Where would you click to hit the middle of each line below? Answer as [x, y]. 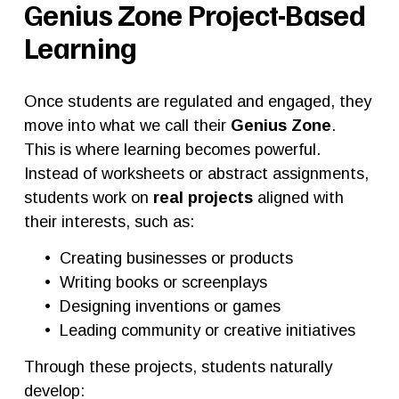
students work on [88, 197]
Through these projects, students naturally [178, 366]
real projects [203, 197]
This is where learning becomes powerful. [172, 149]
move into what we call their [127, 125]
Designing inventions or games [170, 305]
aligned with [298, 197]
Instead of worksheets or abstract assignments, [196, 173]
